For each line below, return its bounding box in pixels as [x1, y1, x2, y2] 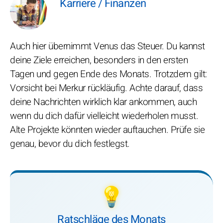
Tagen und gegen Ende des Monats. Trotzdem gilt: [10, 67, 207, 81]
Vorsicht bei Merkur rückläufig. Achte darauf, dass [10, 81, 203, 95]
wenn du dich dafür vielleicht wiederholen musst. [10, 109, 198, 123]
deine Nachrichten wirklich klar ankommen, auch [10, 95, 197, 109]
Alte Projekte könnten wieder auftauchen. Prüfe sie [10, 123, 205, 137]
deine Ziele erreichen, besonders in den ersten [10, 53, 188, 67]
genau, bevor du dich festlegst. [10, 137, 130, 151]
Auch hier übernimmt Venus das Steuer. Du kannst [10, 39, 205, 53]
